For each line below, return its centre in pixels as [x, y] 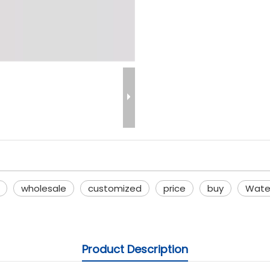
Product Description [135, 249]
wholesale [44, 188]
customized [115, 188]
